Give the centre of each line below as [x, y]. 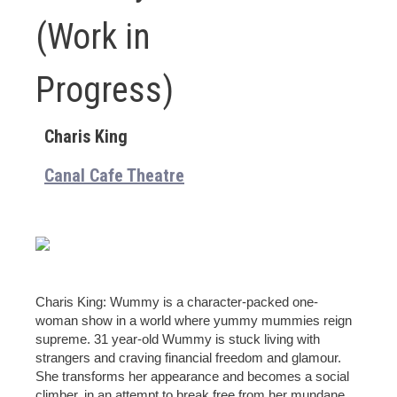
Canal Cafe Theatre [114, 175]
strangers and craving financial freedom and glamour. [188, 358]
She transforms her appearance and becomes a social [192, 376]
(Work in [93, 37]
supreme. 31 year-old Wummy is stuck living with [178, 339]
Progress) [105, 90]
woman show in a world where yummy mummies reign [194, 320]
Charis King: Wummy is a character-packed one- [177, 302]
